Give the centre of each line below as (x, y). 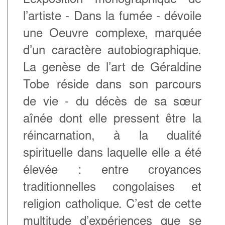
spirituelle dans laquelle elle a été (113, 154)
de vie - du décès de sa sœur (113, 103)
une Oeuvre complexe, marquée (113, 34)
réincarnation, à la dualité (113, 137)
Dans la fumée (113, 17)
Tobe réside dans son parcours (113, 86)
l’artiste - (48, 17)
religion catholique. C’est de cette (113, 205)
